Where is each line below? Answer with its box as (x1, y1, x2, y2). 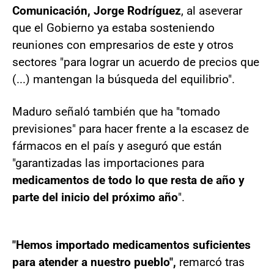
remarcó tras (176, 254, 245, 269)
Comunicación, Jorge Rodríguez (12, 3, 181, 18)
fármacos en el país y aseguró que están (12, 138, 222, 153)
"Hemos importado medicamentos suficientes (12, 237, 251, 252)
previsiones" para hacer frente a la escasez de (12, 121, 249, 136)
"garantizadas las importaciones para (12, 155, 204, 170)
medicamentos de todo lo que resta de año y (12, 172, 245, 187)
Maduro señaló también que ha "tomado (12, 104, 220, 119)
